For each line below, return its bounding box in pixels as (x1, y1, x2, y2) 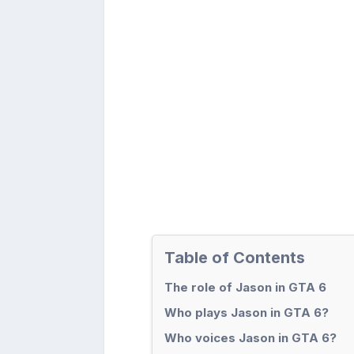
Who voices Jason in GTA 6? (164, 330, 337, 345)
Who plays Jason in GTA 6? (164, 304, 329, 320)
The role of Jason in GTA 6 (164, 279, 326, 295)
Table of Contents (164, 247, 305, 267)
